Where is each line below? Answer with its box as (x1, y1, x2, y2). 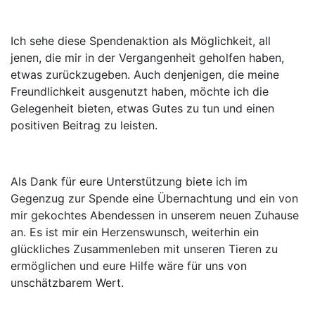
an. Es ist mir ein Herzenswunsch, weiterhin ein (11, 224, 259, 239)
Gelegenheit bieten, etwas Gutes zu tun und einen (11, 101, 274, 115)
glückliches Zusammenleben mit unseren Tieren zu (11, 241, 278, 256)
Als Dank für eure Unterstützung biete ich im (11, 174, 247, 188)
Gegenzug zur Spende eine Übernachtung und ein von (11, 191, 298, 205)
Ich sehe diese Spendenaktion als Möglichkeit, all (11, 33, 271, 48)
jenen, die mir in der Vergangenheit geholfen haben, (11, 50, 284, 65)
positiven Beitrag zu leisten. (11, 117, 157, 132)
